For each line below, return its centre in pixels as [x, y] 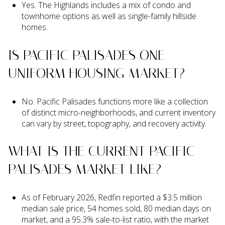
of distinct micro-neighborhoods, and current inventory [118, 112]
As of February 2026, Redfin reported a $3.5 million [111, 197]
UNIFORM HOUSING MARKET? [96, 73]
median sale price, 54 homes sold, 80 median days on [116, 208]
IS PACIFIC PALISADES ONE [86, 55]
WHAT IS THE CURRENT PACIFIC [101, 151]
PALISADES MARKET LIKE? [85, 169]
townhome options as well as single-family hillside [109, 16]
